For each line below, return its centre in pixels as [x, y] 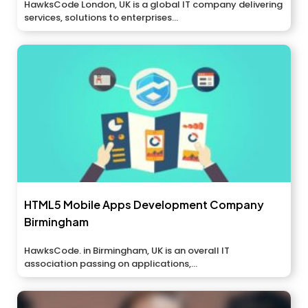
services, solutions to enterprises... [101, 18]
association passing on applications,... [111, 264]
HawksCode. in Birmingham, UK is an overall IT [127, 251]
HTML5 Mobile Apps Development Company [144, 205]
